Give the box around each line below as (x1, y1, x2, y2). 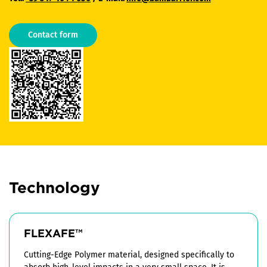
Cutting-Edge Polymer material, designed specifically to (24, 250, 234, 260)
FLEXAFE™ (24, 229, 82, 240)
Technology (9, 181, 100, 197)
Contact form (28, 30, 78, 41)
